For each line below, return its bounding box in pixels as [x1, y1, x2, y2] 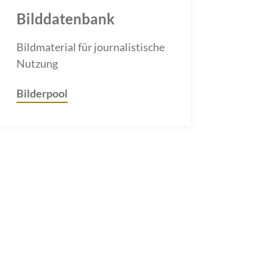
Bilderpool [16, 86, 68, 100]
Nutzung [16, 56, 58, 70]
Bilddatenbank [16, 9, 115, 27]
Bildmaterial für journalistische [16, 40, 165, 54]
